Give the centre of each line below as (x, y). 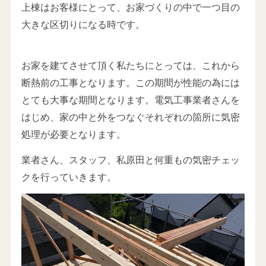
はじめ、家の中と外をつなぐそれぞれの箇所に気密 (130, 117)
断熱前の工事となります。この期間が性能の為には (130, 83)
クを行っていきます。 (69, 177)
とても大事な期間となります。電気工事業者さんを (130, 100)
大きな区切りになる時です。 (83, 24)
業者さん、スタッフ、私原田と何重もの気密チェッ (130, 159)
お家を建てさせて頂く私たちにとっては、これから (130, 66)
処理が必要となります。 (73, 134)
